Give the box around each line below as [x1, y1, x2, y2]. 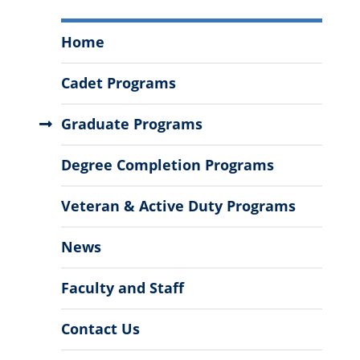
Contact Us [60, 319, 140, 339]
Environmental [59, 42, 178, 65]
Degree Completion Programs [60, 155, 274, 175]
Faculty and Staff [60, 278, 184, 298]
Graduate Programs [60, 114, 202, 134]
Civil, [83, 20, 122, 43]
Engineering [59, 104, 154, 128]
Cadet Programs [60, 73, 176, 93]
